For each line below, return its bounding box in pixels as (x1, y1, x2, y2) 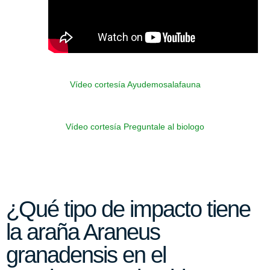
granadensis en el (6, 242, 166, 268)
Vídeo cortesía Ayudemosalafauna (69, 79, 201, 89)
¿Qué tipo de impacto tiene (6, 196, 250, 222)
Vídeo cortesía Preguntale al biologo (66, 121, 204, 131)
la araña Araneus (6, 219, 160, 245)
